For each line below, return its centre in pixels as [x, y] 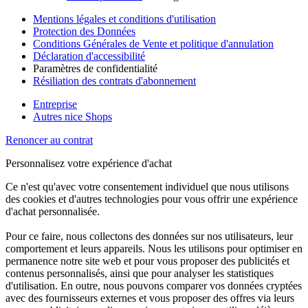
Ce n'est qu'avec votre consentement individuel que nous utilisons [147, 187]
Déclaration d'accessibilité [89, 56]
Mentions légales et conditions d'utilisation [124, 19]
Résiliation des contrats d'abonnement [114, 81]
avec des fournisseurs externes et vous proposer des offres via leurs [150, 298]
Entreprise [55, 104]
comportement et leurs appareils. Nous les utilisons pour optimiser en [154, 249]
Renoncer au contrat [49, 140]
